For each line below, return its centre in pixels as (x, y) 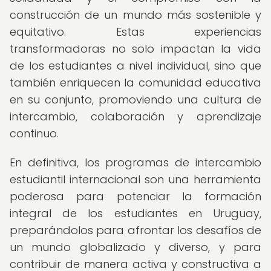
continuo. (34, 133)
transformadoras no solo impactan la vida (135, 49)
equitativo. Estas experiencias (135, 32)
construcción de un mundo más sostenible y (135, 15)
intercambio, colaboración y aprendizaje (135, 116)
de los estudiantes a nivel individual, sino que (135, 66)
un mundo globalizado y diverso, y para (135, 247)
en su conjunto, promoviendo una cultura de (135, 100)
